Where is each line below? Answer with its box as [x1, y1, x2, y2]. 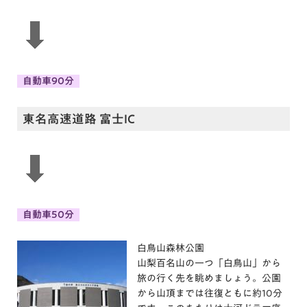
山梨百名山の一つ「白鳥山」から [137, 258, 281, 269]
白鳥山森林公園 [137, 243, 204, 254]
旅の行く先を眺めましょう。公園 [137, 273, 281, 284]
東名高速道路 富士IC [23, 112, 135, 125]
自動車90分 [23, 76, 74, 86]
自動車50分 [23, 210, 74, 220]
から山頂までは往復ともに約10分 [137, 288, 282, 299]
